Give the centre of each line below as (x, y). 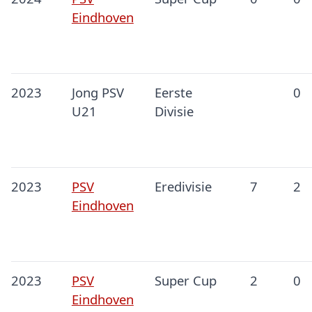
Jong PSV (97, 93)
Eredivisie (183, 187)
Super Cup (185, 281)
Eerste (173, 93)
